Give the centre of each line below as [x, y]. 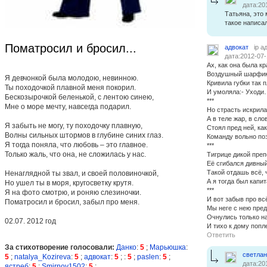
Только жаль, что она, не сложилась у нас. [75, 154]
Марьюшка [168, 247]
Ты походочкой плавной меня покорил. [70, 87]
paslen [148, 257]
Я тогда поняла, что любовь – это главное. [76, 145]
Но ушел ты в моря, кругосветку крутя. [69, 183]
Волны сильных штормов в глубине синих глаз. [84, 135]
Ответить [221, 235]
